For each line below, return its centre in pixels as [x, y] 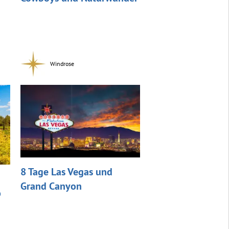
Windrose [62, 64]
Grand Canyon [51, 186]
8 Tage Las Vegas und [66, 172]
